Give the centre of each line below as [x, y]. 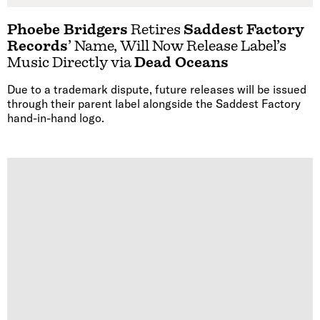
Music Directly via [71, 63]
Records [37, 46]
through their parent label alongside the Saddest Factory [154, 104]
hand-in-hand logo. [56, 118]
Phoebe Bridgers [67, 30]
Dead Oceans [181, 63]
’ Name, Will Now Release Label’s [177, 46]
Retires [156, 30]
